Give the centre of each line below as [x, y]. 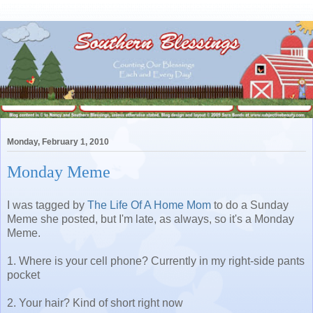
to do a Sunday [250, 205]
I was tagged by [47, 205]
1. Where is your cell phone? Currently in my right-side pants [156, 261]
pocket [23, 275]
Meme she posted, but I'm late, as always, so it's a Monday [151, 219]
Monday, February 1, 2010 [58, 142]
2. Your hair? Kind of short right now [95, 303]
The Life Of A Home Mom [149, 205]
